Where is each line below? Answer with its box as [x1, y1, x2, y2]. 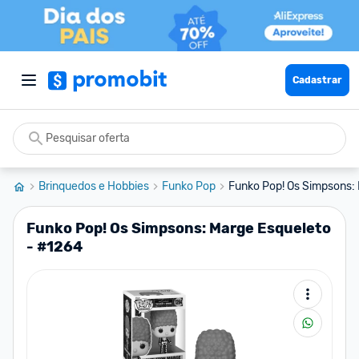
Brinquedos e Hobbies [38, 179, 149, 193]
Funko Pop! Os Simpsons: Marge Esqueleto [26, 220, 331, 237]
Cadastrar [292, 75, 342, 86]
